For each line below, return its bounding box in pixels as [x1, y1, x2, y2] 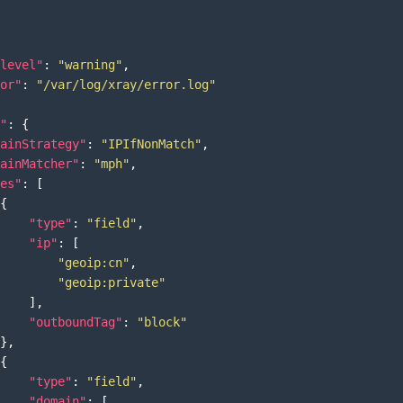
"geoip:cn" [58, 255, 130, 270]
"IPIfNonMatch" [101, 136, 201, 151]
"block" [137, 314, 187, 329]
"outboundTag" [29, 314, 122, 329]
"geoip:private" [58, 274, 166, 290]
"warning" [58, 57, 122, 72]
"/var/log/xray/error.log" [36, 76, 216, 92]
